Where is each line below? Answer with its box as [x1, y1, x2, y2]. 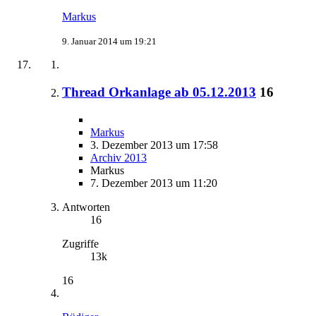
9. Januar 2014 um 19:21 [62, 36, 157, 47]
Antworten [62, 200, 110, 213]
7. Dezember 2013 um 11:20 [90, 176, 217, 189]
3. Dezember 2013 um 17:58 [90, 138, 218, 151]
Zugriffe [62, 237, 99, 250]
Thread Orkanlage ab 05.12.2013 [62, 85, 256, 100]
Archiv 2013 [90, 151, 147, 164]
